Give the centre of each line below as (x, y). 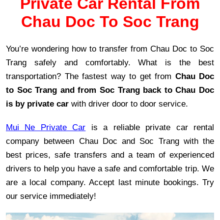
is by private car (37, 103)
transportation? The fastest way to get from (91, 76)
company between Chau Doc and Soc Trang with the (110, 141)
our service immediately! (52, 196)
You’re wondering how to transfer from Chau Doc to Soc (110, 48)
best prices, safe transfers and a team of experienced (110, 154)
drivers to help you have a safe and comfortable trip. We (110, 168)
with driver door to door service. (130, 103)
